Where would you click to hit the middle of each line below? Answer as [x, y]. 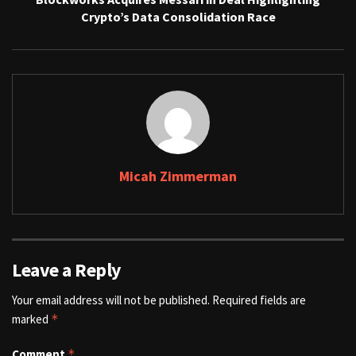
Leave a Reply [67, 269]
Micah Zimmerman [178, 176]
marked [31, 319]
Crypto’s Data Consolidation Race [178, 16]
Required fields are [259, 300]
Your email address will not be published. [111, 300]
